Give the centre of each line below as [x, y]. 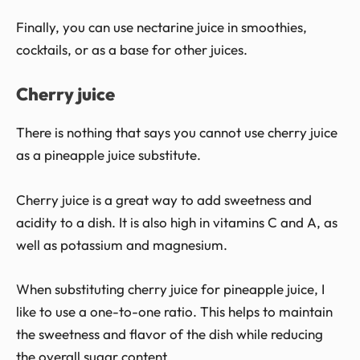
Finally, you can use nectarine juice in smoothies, [162, 27]
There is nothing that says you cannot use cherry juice [177, 133]
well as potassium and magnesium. [122, 244]
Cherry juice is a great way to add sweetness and [164, 199]
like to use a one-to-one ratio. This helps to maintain [174, 311]
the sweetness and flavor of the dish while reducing [170, 333]
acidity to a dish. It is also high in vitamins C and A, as [177, 222]
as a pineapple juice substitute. [108, 155]
